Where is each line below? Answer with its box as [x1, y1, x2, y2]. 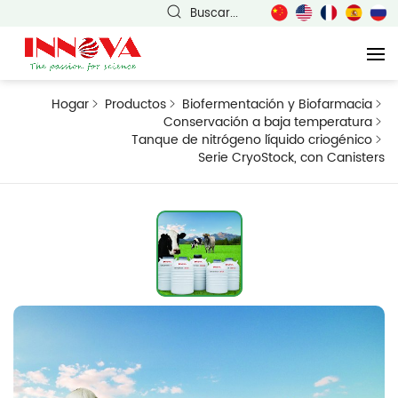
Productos [105, 95, 166, 114]
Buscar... [190, 4, 238, 22]
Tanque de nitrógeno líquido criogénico [131, 131, 372, 149]
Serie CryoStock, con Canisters [198, 148, 385, 167]
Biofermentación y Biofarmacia [182, 95, 372, 114]
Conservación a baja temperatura [163, 113, 372, 131]
